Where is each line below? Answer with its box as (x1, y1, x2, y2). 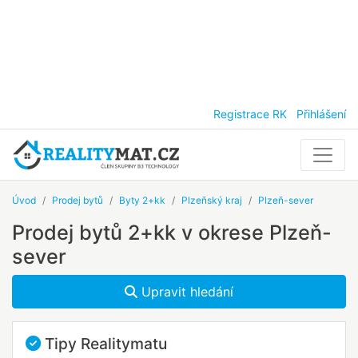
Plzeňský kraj (181, 194, 242, 207)
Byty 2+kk (119, 194, 165, 207)
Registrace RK (213, 107, 287, 121)
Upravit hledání (137, 284, 233, 300)
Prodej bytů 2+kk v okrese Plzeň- (12, 221, 332, 245)
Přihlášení (296, 107, 346, 121)
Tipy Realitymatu (41, 334, 167, 354)
